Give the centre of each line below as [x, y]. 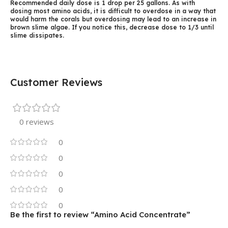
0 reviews [37, 121]
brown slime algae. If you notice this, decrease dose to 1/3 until [112, 27]
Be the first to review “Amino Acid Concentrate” [100, 214]
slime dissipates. [37, 35]
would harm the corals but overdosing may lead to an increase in [113, 19]
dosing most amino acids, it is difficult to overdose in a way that [113, 11]
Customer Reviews [56, 82]
